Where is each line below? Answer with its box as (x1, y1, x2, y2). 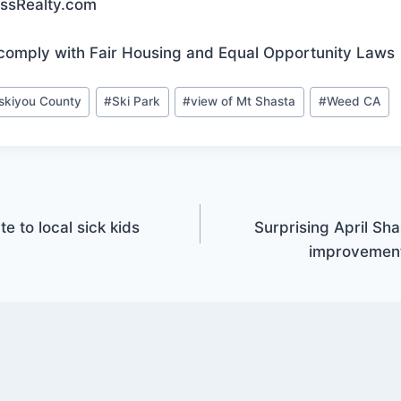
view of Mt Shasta (191, 94, 296, 109)
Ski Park (112, 94, 161, 109)
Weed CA (326, 94, 381, 109)
